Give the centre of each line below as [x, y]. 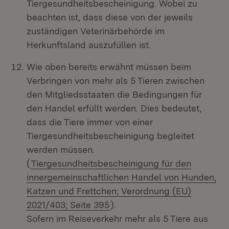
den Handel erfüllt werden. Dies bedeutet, [114, 108]
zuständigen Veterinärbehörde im [96, 31]
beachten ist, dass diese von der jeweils [110, 17]
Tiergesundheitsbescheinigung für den [111, 163]
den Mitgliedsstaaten [71, 94]
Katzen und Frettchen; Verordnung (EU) [109, 191]
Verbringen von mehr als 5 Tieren [96, 81]
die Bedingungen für [158, 94]
